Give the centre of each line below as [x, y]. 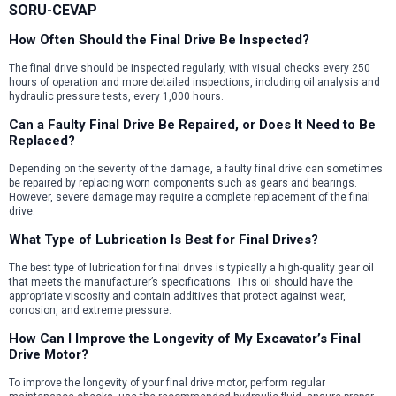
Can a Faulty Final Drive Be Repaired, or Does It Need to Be [192, 124]
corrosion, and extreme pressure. [90, 310]
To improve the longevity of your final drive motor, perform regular [167, 382]
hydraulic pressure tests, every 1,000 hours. [116, 96]
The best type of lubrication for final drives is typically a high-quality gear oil [191, 267]
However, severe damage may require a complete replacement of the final [190, 197]
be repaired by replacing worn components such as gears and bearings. [183, 183]
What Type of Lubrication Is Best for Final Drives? [164, 239]
